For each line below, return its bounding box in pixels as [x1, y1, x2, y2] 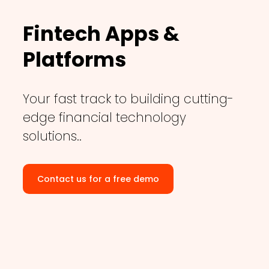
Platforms [22, 46, 126, 74]
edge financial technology [22, 109, 186, 127]
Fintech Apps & [22, 20, 180, 49]
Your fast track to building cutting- [22, 90, 234, 108]
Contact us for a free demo [37, 173, 159, 186]
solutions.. [22, 127, 82, 145]
